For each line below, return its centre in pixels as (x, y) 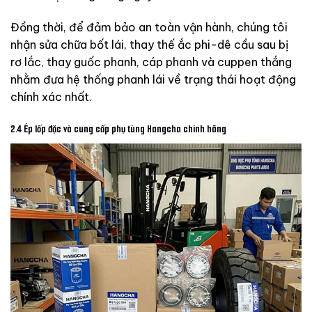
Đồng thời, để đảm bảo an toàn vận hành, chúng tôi (149, 28)
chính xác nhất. (51, 97)
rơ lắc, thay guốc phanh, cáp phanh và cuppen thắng (151, 62)
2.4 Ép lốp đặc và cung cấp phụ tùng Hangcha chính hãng (118, 130)
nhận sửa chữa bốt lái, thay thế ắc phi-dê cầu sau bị (149, 45)
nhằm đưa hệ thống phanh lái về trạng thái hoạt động (153, 80)
